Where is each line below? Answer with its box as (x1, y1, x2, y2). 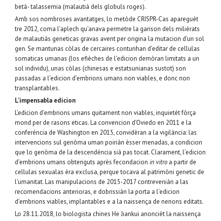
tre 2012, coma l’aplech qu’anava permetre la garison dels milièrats (15, 24, 200, 33)
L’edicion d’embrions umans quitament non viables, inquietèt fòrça (15, 108, 196, 117)
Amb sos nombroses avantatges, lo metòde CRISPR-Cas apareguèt (15, 14, 198, 23)
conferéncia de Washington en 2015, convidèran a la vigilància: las (15, 128, 197, 137)
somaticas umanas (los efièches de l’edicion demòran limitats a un (15, 54, 199, 63)
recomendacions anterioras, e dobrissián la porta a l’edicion (15, 187, 180, 196)
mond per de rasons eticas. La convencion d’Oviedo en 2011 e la (15, 118, 191, 127)
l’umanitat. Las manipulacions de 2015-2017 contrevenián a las (15, 177, 188, 186)
